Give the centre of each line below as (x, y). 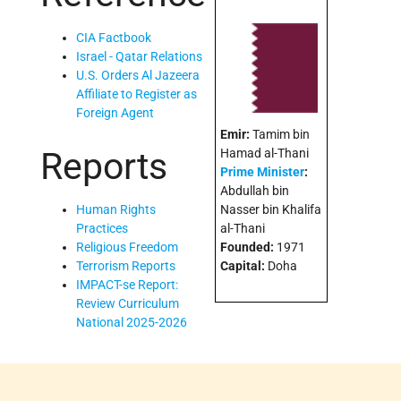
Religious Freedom (127, 247)
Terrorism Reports (126, 266)
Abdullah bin (255, 191)
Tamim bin (281, 135)
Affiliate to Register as (137, 94)
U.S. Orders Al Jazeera (138, 75)
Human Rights (116, 210)
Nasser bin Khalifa (271, 210)
